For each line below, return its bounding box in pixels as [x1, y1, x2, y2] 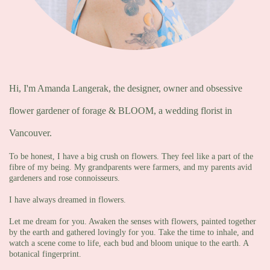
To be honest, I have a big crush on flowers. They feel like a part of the [9, 151, 253, 162]
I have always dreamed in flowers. [9, 195, 128, 205]
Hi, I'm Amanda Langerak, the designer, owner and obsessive [9, 83, 242, 94]
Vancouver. [9, 128, 52, 139]
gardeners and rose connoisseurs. [9, 173, 120, 183]
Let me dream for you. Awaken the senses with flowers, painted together [9, 216, 256, 227]
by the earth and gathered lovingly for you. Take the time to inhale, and [9, 227, 254, 237]
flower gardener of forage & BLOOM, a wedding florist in [9, 105, 232, 116]
